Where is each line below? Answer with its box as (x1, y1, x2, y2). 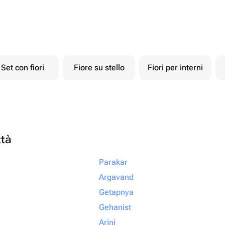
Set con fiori (1, 63, 44, 72)
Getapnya (99, 187, 134, 197)
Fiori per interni (148, 63, 203, 72)
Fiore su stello (73, 63, 125, 72)
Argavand (99, 172, 134, 182)
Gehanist (99, 202, 131, 212)
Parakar (99, 157, 128, 167)
